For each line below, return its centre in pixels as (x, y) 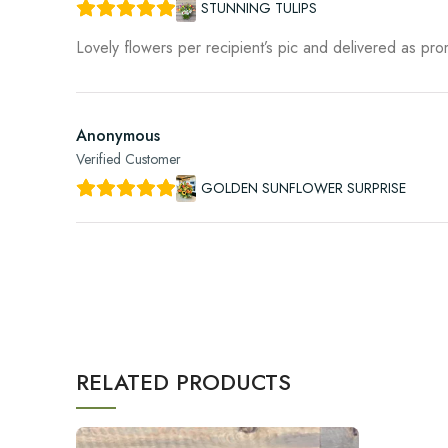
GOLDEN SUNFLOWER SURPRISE (303, 188)
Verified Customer (128, 159)
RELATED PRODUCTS (183, 382)
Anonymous (118, 136)
